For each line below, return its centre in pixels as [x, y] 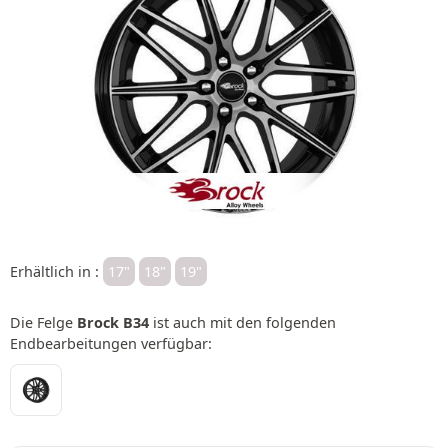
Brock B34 [113, 322]
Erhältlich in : [56, 271]
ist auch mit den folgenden [242, 322]
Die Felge [43, 322]
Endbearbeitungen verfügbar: [111, 343]
